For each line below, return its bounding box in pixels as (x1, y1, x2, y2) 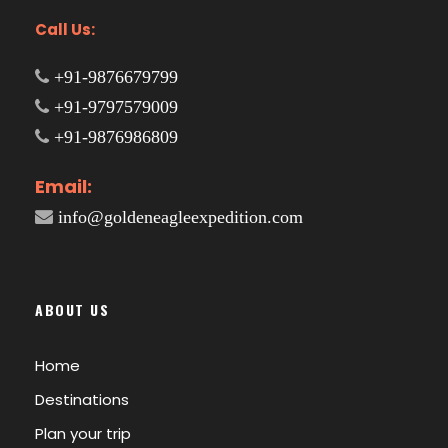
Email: (35, 173, 96, 199)
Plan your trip (35, 422, 131, 444)
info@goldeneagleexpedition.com (53, 207, 303, 226)
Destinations (35, 388, 129, 410)
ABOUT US (35, 298, 109, 320)
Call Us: (35, 18, 95, 40)
